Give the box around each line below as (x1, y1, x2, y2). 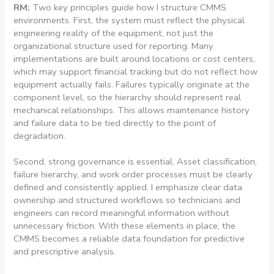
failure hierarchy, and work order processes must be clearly (13, 168, 253, 180)
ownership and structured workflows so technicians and (13, 193, 241, 206)
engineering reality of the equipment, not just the (13, 26, 214, 39)
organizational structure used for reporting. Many (13, 39, 214, 52)
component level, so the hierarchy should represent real (13, 91, 242, 103)
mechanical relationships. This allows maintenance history (13, 103, 250, 116)
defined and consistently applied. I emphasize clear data (13, 180, 243, 193)
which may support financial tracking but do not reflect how (13, 65, 258, 78)
